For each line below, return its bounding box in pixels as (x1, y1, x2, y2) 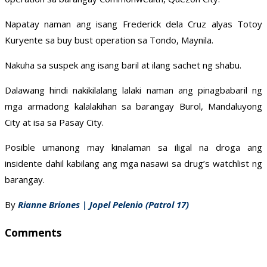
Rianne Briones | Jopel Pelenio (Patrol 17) (15, 198, 194, 211)
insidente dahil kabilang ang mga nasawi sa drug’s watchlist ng (5, 157, 262, 170)
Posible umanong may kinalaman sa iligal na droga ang (5, 141, 262, 154)
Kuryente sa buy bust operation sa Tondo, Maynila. (5, 34, 213, 46)
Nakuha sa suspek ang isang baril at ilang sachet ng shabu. (5, 59, 241, 72)
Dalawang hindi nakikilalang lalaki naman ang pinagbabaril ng (5, 84, 262, 97)
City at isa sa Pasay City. (5, 116, 104, 129)
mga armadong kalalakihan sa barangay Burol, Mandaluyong (5, 100, 262, 113)
